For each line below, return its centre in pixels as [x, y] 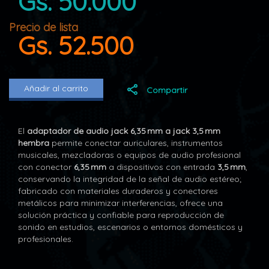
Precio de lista [44, 27]
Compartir [167, 90]
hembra [34, 143]
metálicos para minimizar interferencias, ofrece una [120, 203]
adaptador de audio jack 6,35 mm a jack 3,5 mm [124, 131]
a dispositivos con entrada [162, 167]
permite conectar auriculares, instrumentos [136, 143]
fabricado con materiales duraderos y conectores [118, 191]
